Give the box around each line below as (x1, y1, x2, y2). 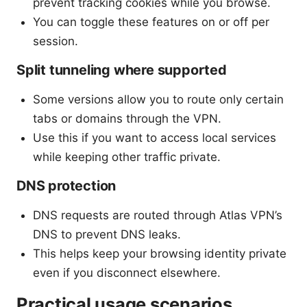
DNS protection (16, 177, 116, 195)
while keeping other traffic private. (33, 150, 221, 164)
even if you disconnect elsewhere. (33, 266, 221, 280)
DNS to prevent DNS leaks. (33, 228, 181, 242)
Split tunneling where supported (16, 62, 227, 79)
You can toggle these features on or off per (33, 15, 269, 29)
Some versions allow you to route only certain (33, 93, 284, 107)
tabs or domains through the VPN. (33, 112, 221, 126)
